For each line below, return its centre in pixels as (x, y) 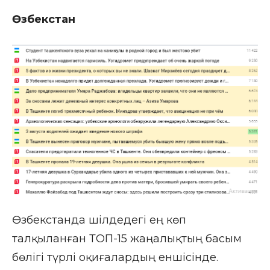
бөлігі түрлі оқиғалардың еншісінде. (115, 257)
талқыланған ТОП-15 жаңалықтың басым (127, 238)
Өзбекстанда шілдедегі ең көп (99, 220)
